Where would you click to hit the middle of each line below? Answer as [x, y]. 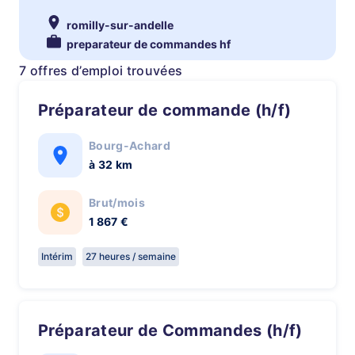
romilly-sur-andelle [120, 25]
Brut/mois [117, 202]
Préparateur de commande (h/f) [170, 110]
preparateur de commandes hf [149, 44]
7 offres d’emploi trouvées [101, 71]
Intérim [57, 256]
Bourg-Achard [130, 145]
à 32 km [111, 164]
